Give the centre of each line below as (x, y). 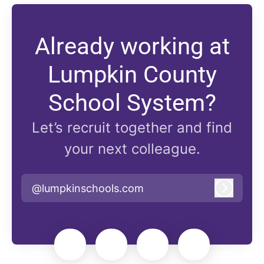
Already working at (132, 47)
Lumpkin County (132, 75)
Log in (238, 193)
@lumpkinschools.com (88, 188)
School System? (132, 103)
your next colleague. (132, 149)
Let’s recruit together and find (132, 128)
